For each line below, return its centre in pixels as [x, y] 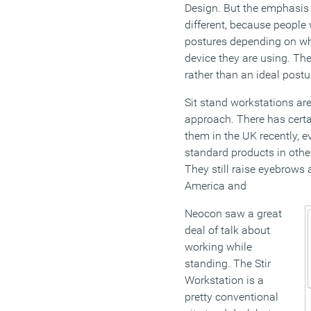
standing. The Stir [228, 264]
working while [218, 247]
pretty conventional [232, 297]
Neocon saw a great [233, 214]
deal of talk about [227, 230]
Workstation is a [224, 280]
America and [216, 186]
